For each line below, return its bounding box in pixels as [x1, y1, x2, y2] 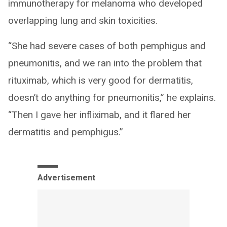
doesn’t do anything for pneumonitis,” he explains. [8, 91, 216, 103]
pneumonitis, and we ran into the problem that [8, 57, 202, 69]
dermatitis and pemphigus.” [8, 126, 123, 138]
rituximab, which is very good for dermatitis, [8, 74, 193, 86]
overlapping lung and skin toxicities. [8, 14, 158, 26]
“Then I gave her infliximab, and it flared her [8, 108, 191, 121]
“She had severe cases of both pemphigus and [8, 40, 206, 52]
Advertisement [37, 172, 95, 182]
